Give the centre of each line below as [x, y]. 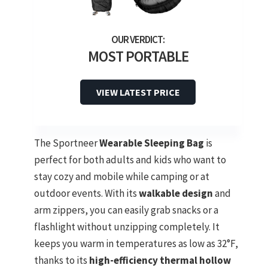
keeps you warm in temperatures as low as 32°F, [136, 243]
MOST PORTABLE [138, 56]
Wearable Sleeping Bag [152, 143]
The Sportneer [67, 143]
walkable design [176, 193]
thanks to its [62, 260]
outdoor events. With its [86, 193]
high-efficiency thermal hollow [160, 260]
